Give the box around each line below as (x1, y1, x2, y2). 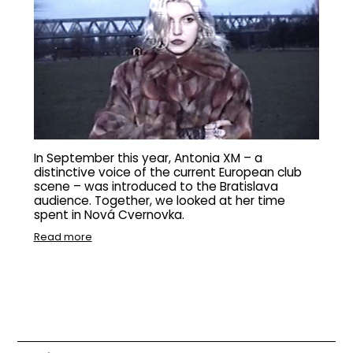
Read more (33, 230, 92, 244)
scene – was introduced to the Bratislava (33, 178, 278, 195)
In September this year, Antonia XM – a (33, 150, 262, 167)
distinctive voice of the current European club (33, 164, 302, 181)
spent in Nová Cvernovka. (33, 206, 184, 224)
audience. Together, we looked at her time (33, 192, 285, 210)
